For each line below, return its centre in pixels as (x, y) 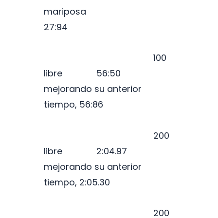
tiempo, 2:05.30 (77, 182)
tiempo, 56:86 (73, 105)
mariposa (73, 11)
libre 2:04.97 (104, 151)
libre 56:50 (105, 73)
